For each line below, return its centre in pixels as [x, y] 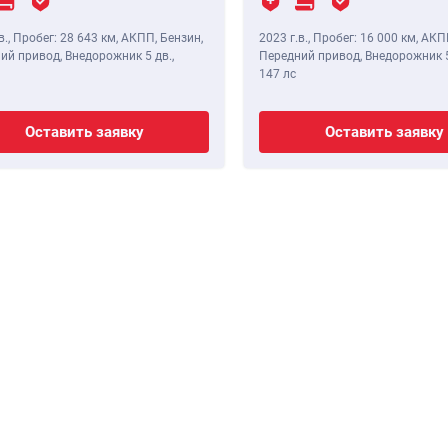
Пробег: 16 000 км [364, 38]
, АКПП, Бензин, [159, 38]
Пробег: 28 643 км [64, 38]
